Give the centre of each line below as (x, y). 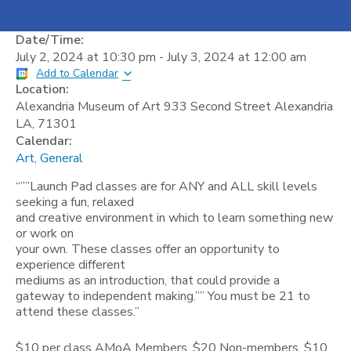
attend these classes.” (78, 312)
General (62, 158)
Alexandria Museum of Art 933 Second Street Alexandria (174, 107)
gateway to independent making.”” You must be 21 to (163, 296)
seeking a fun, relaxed (75, 202)
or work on (45, 233)
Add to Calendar (77, 73)
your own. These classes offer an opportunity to (148, 249)
